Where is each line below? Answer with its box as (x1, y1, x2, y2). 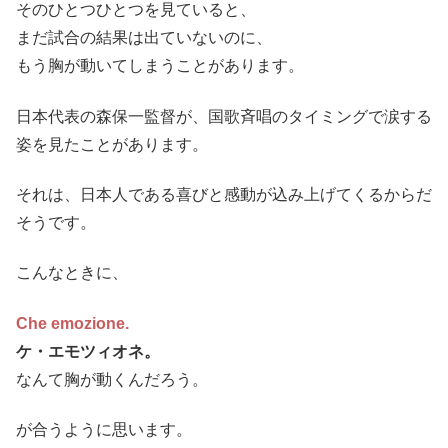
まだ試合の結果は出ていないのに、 (16, 29, 272, 47)
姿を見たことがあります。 (16, 135, 208, 153)
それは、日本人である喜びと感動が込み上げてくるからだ (16, 186, 432, 203)
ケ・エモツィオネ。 (16, 342, 160, 360)
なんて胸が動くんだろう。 (16, 370, 208, 388)
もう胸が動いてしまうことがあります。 (16, 57, 304, 75)
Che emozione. (16, 314, 129, 332)
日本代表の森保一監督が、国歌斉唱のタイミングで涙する (16, 107, 432, 125)
